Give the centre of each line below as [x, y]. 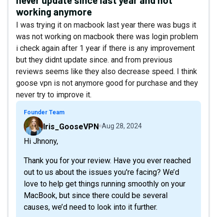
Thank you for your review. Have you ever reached [107, 160]
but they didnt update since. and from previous [94, 60]
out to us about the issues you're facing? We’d [101, 172]
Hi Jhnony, [41, 141]
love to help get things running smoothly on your [105, 184]
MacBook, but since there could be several [96, 195]
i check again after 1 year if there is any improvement [105, 48]
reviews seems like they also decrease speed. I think [107, 71]
